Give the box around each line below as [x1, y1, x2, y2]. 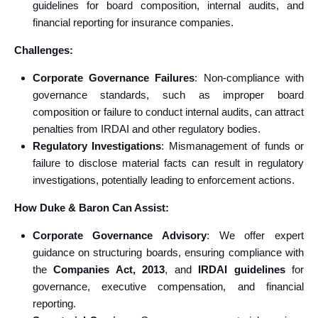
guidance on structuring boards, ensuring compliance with [32, 246, 304, 258]
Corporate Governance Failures [32, 72, 195, 84]
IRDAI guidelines [198, 263, 285, 275]
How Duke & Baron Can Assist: [14, 202, 169, 214]
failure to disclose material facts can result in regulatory [32, 157, 304, 169]
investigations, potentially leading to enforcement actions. [32, 174, 295, 186]
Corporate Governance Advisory [32, 229, 207, 241]
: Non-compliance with [194, 72, 304, 84]
